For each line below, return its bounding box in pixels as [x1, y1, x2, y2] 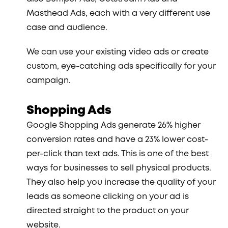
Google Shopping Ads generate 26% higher [26, 120, 201, 131]
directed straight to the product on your [26, 205, 189, 217]
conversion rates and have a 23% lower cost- [26, 134, 209, 146]
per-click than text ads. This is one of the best [26, 148, 209, 160]
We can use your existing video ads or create [26, 46, 209, 58]
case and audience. [26, 22, 108, 34]
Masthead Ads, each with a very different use [26, 8, 211, 19]
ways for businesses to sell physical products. [26, 162, 212, 174]
